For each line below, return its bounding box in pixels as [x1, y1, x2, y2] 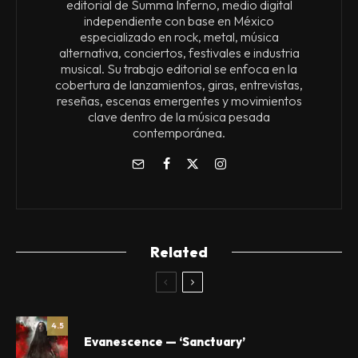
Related [150, 242, 208, 261]
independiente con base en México [84, 12, 274, 29]
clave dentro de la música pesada [88, 108, 270, 125]
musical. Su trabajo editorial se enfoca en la [61, 60, 297, 77]
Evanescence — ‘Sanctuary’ [84, 334, 245, 349]
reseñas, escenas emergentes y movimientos [56, 92, 302, 109]
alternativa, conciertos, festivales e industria [58, 44, 300, 61]
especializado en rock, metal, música [79, 28, 279, 45]
